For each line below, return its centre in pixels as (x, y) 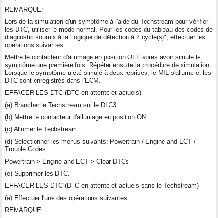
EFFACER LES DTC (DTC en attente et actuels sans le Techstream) (102, 185)
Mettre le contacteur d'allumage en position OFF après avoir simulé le (103, 57)
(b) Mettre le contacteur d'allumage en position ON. (76, 117)
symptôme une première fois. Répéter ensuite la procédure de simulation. (108, 65)
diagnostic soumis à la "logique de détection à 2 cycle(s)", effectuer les (105, 37)
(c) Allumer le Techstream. (42, 129)
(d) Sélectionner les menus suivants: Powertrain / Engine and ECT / (100, 141)
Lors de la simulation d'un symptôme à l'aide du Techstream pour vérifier (107, 21)
